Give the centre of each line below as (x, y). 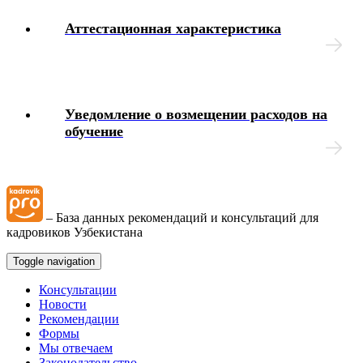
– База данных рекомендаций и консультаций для (181, 218)
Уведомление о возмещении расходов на (196, 114)
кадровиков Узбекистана (75, 232)
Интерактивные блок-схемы (118, 29)
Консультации (78, 290)
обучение (94, 131)
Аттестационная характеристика (173, 28)
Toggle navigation (54, 261)
